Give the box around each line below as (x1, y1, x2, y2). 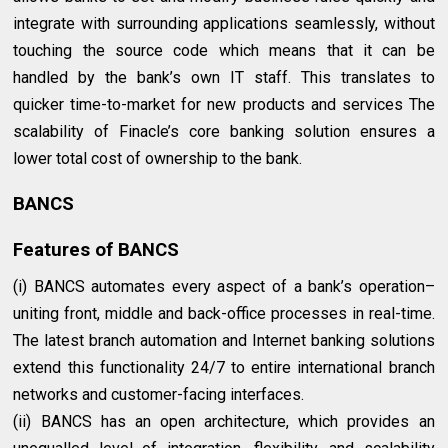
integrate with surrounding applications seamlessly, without (13, 14, 435, 34)
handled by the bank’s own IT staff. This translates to (13, 68, 435, 88)
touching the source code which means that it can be (13, 41, 435, 61)
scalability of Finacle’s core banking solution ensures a (13, 122, 435, 142)
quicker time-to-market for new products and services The (13, 95, 435, 115)
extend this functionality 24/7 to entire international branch (13, 358, 435, 378)
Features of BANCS (13, 238, 180, 261)
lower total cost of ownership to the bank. (13, 149, 303, 169)
